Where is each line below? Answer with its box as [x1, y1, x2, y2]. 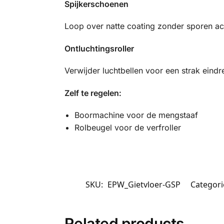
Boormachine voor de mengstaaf [74, 110, 198, 120]
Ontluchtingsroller [64, 43, 134, 53]
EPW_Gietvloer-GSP [107, 178, 180, 190]
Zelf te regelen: [64, 87, 121, 98]
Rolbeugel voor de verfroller [74, 122, 181, 133]
